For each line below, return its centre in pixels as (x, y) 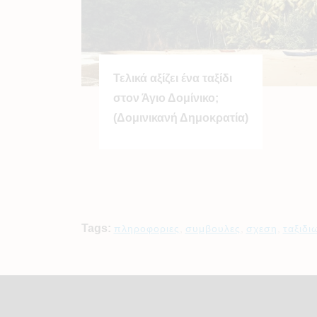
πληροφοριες (146, 228)
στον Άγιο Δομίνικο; (166, 98)
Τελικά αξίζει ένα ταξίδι (172, 78)
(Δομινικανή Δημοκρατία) (180, 117)
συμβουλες (213, 228)
